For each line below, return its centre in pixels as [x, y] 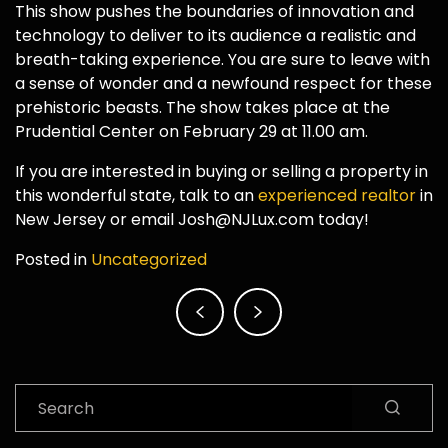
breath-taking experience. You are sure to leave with [222, 60]
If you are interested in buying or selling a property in [221, 172]
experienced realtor [337, 196]
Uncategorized [149, 260]
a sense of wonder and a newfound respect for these [223, 84]
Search [42, 395]
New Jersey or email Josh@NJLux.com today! [192, 220]
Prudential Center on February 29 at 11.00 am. [191, 132]
